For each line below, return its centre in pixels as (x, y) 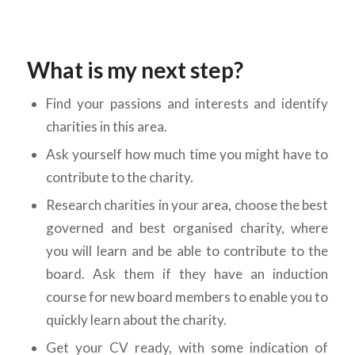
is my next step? (165, 70)
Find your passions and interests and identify (187, 104)
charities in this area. (106, 127)
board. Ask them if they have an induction (187, 274)
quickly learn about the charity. (136, 320)
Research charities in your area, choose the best (187, 205)
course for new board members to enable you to (187, 297)
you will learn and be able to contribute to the (187, 251)
